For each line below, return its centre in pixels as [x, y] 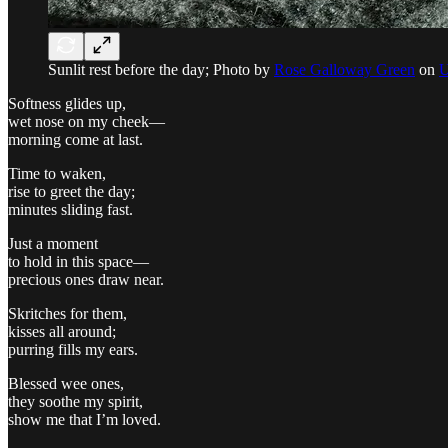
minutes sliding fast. [70, 209]
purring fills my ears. [73, 349]
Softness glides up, [67, 103]
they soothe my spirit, [75, 401]
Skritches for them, [67, 313]
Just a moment [53, 243]
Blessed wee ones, [66, 383]
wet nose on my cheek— [86, 121]
